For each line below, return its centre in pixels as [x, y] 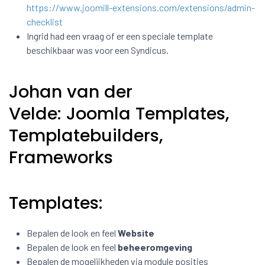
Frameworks [61, 157]
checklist [45, 22]
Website [136, 233]
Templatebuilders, [86, 135]
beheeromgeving [155, 247]
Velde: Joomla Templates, [119, 114]
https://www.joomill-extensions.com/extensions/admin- [141, 7]
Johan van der [71, 92]
